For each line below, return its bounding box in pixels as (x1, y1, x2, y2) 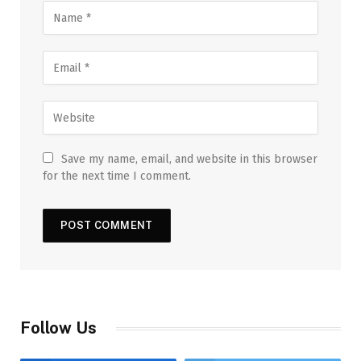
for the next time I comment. (43, 169, 191, 184)
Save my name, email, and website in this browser (61, 152, 317, 167)
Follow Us (20, 318, 97, 338)
